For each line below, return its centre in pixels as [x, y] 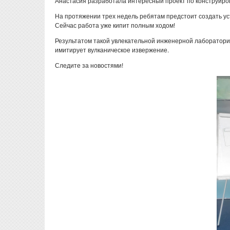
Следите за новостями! [89, 65]
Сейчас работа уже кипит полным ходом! [115, 25]
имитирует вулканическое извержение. [112, 50]
